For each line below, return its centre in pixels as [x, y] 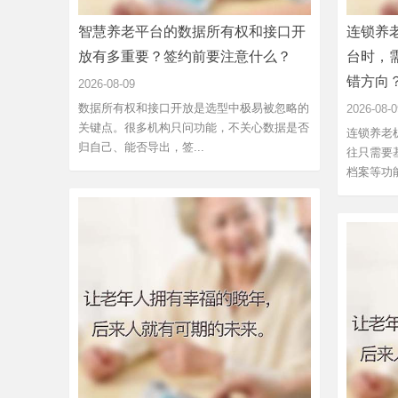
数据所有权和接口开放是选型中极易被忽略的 [194, 107]
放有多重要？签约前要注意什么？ [185, 56]
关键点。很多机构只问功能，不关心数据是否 [194, 127]
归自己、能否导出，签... [141, 147]
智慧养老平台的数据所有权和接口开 [192, 31]
